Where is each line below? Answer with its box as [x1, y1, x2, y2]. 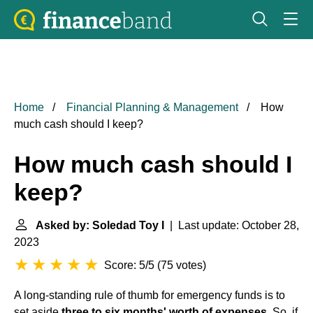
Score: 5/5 [104, 259, 154, 271]
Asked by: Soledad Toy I [36, 219, 164, 231]
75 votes [161, 259, 203, 271]
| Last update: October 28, [164, 219, 299, 231]
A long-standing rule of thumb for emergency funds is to [14, 289, 285, 301]
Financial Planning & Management [66, 101, 238, 113]
